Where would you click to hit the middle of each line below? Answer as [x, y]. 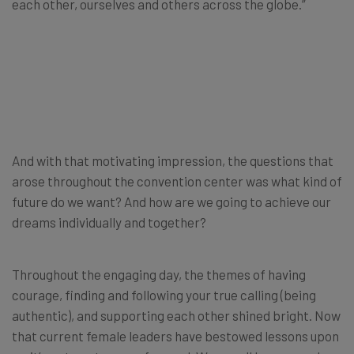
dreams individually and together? [109, 222]
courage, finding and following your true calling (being [164, 294]
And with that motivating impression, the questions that [173, 160]
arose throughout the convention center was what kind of [177, 181]
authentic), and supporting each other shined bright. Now [176, 315]
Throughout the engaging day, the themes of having [159, 274]
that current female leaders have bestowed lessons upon [175, 335]
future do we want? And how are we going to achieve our [171, 201]
